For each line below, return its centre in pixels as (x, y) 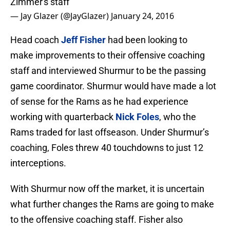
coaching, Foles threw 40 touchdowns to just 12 (107, 148)
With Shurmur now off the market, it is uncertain (107, 189)
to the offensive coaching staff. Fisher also (97, 220)
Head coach (36, 40)
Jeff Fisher (83, 40)
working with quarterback (63, 117)
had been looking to (147, 40)
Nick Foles (137, 117)
